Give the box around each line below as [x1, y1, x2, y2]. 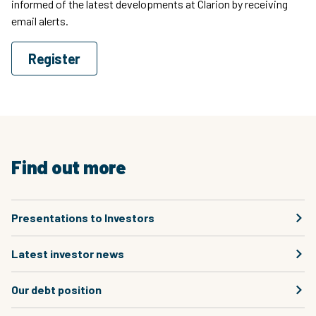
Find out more [11, 156, 126, 178]
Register [28, 50, 80, 67]
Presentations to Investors [11, 211, 154, 224]
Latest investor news [11, 247, 124, 260]
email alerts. [11, 14, 68, 28]
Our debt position [11, 283, 102, 296]
